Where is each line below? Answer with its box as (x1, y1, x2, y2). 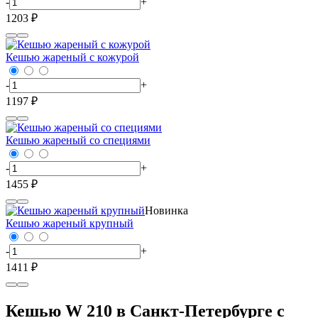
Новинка (145, 204, 188, 216)
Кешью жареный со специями (6, 133, 150, 146)
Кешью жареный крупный (6, 216, 133, 229)
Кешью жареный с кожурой (6, 50, 139, 63)
